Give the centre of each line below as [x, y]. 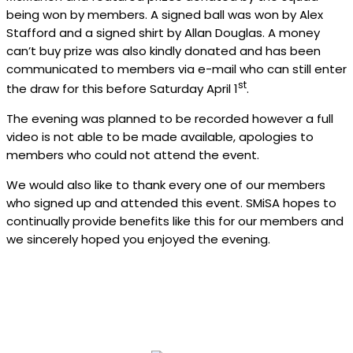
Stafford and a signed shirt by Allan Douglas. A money [163, 33]
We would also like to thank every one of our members [166, 185]
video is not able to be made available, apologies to [160, 137]
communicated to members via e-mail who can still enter [176, 69]
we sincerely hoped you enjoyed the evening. [138, 240]
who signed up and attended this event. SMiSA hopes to [171, 203]
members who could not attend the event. [133, 155]
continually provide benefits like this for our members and [175, 221]
